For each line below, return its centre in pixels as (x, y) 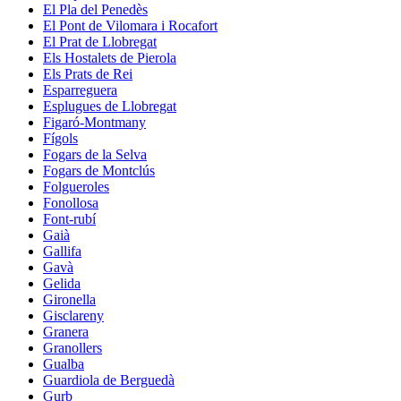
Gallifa (62, 251)
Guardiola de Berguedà (109, 380)
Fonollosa (71, 202)
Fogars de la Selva (95, 154)
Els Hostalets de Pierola (110, 57)
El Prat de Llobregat (100, 41)
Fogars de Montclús (99, 170)
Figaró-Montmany (94, 122)
